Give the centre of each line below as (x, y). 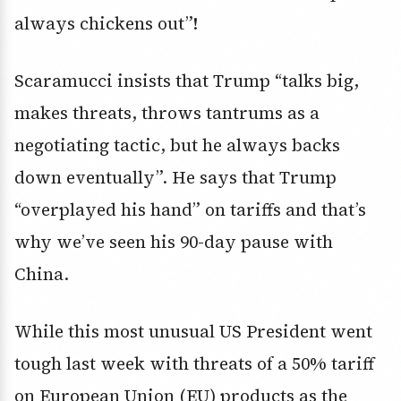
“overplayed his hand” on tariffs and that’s (190, 210)
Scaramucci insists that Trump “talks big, (187, 81)
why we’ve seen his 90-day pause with (174, 242)
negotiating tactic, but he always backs (177, 145)
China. (42, 274)
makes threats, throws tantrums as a (167, 113)
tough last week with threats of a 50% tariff (194, 364)
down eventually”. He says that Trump (175, 178)
